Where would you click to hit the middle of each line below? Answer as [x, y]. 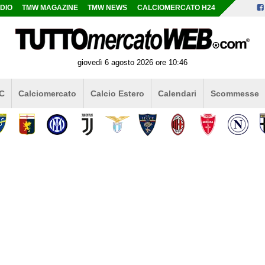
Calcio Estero [117, 93]
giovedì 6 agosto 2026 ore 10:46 [132, 62]
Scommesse [235, 93]
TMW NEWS [108, 8]
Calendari [177, 93]
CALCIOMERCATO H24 [176, 8]
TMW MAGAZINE [50, 8]
